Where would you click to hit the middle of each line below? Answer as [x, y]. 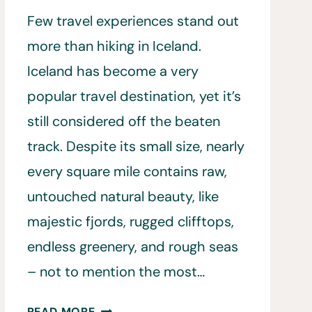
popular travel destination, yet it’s [134, 96]
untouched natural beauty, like [123, 197]
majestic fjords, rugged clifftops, [130, 222]
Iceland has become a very [112, 71]
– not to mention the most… [116, 272]
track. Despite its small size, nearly [135, 147]
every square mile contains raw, [127, 172]
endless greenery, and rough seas [132, 247]
